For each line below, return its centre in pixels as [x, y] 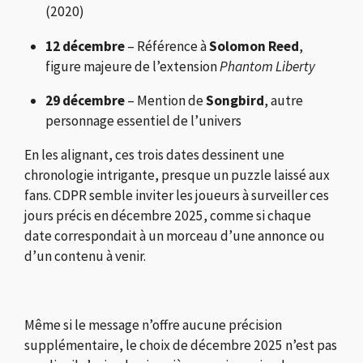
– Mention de [165, 101]
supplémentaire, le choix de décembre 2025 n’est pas [181, 346]
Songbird [235, 101]
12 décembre [85, 46]
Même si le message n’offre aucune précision [153, 325]
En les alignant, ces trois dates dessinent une [154, 155]
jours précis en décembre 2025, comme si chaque [168, 216]
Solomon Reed [254, 46]
